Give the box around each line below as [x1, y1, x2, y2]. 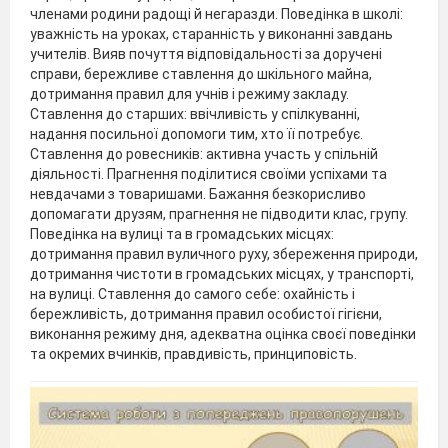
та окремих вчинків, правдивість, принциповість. [30, 345, 357, 362]
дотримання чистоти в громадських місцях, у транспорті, [30, 265, 414, 282]
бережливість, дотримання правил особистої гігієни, [30, 305, 382, 322]
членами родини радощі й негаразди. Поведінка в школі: [30, 5, 403, 22]
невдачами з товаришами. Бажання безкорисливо [30, 185, 366, 202]
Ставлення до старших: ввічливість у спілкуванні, [30, 105, 360, 122]
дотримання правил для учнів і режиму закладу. [30, 85, 349, 102]
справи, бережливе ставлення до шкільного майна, [30, 65, 372, 82]
